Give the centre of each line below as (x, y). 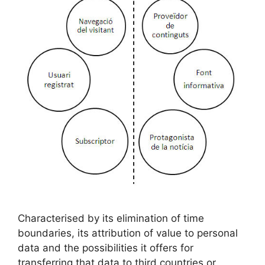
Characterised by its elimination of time (111, 218)
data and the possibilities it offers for (106, 248)
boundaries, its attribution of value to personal (128, 233)
